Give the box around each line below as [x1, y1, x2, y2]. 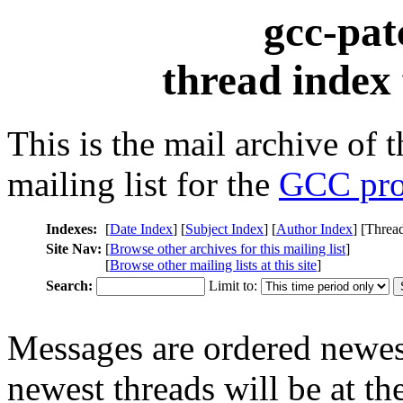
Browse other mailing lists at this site [110, 257, 317, 273]
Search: [46, 278, 93, 294]
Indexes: [46, 221, 97, 237]
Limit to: [205, 278, 261, 294]
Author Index [276, 221, 353, 237]
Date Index [110, 221, 173, 237]
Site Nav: [46, 241, 102, 257]
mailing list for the [7, 165, 279, 204]
